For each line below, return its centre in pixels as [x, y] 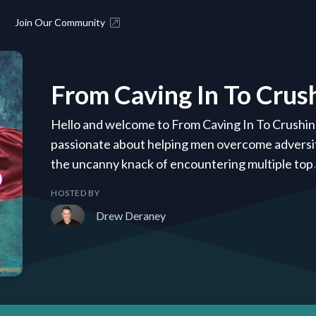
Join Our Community [60, 22]
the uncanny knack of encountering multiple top [182, 163]
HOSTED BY [75, 193]
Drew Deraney [131, 215]
